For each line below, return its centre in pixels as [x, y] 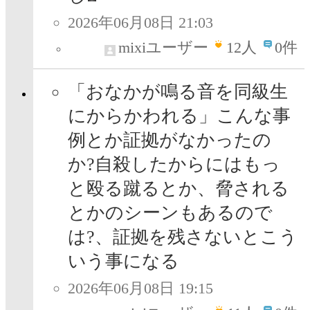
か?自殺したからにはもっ [174, 165]
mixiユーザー [163, 48]
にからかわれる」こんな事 [179, 116]
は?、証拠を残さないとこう [183, 237]
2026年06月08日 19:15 [140, 289]
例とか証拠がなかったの [170, 140]
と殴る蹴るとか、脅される [179, 189]
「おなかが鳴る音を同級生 [178, 92]
